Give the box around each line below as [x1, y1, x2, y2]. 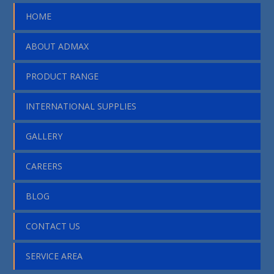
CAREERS [26, 160, 63, 172]
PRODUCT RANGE [26, 70, 99, 82]
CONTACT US [26, 220, 81, 232]
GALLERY [26, 130, 63, 142]
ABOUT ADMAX [26, 40, 89, 52]
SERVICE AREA [26, 250, 83, 262]
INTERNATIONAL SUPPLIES [26, 100, 137, 112]
